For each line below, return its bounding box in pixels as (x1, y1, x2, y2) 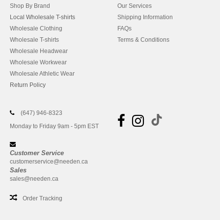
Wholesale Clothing (10, 25, 62, 32)
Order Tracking (23, 195, 62, 202)
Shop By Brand (10, 2, 50, 9)
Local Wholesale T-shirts (10, 14, 75, 21)
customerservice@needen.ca (10, 158, 88, 165)
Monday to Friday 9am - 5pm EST (10, 123, 99, 130)
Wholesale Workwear (10, 59, 67, 66)
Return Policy (10, 82, 46, 88)
